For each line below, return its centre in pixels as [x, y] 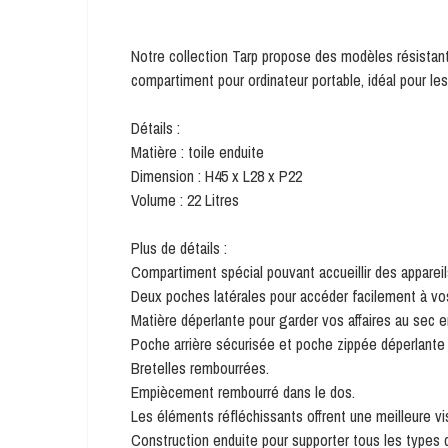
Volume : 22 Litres [185, 200]
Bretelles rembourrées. [200, 368]
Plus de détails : [179, 248]
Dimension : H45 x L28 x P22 [216, 176]
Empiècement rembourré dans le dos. [243, 392]
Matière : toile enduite [197, 152]
